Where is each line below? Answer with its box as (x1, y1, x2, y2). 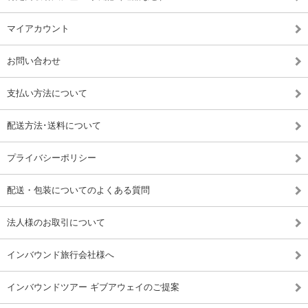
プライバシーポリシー (7, 152, 96, 163)
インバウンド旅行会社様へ (7, 249, 114, 260)
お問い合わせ (7, 55, 60, 66)
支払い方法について (7, 87, 87, 98)
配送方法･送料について (7, 120, 101, 131)
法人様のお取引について (7, 217, 105, 228)
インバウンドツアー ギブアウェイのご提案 (7, 281, 179, 292)
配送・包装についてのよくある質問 (7, 184, 150, 195)
